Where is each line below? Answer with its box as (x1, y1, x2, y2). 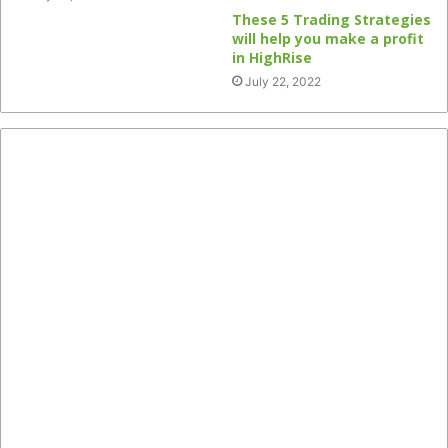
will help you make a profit (232, 29, 424, 48)
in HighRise (232, 48, 312, 67)
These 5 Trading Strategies (232, 10, 431, 29)
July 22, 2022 (245, 74, 321, 89)
